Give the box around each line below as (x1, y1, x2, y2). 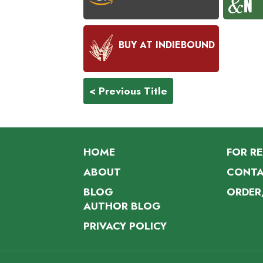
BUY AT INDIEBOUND (119, 39, 215, 52)
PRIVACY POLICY (83, 219, 167, 234)
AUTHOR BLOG (83, 199, 161, 214)
